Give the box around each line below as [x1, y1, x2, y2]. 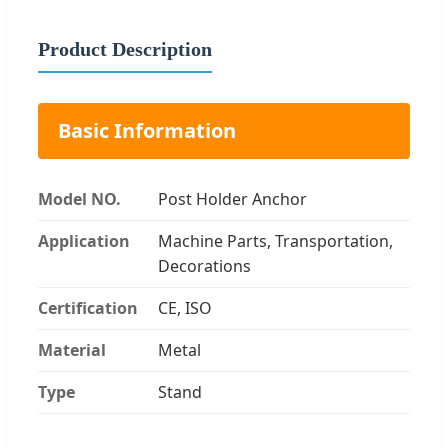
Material [38, 338, 106, 361]
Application [38, 229, 130, 252]
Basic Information [58, 116, 236, 144]
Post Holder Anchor [158, 187, 307, 210]
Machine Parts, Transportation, [158, 229, 393, 252]
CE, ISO [158, 296, 212, 319]
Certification [38, 296, 138, 319]
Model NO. [38, 187, 121, 210]
